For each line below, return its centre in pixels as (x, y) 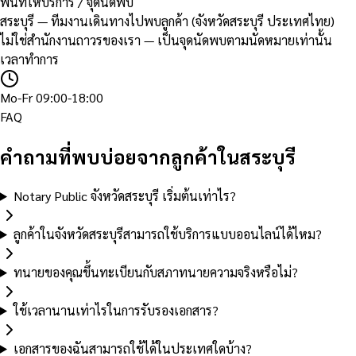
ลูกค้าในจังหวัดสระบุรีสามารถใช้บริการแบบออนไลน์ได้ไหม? (167, 234)
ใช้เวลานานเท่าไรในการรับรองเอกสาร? (116, 310)
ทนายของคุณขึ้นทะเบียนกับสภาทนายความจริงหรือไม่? (155, 272)
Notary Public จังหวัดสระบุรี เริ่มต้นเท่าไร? (124, 195)
